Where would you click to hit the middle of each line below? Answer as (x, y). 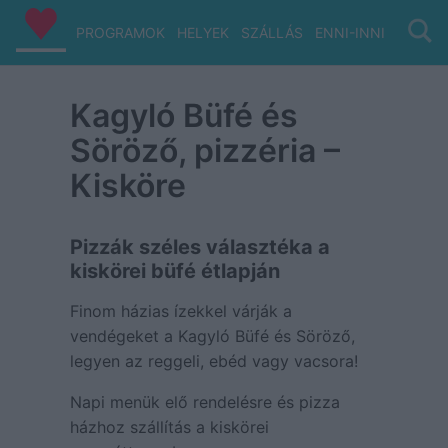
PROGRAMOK (120, 32)
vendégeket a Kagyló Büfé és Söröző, (212, 336)
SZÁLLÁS (271, 32)
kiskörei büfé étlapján (174, 271)
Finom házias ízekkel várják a (180, 311)
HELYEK (202, 32)
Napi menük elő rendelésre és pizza (204, 402)
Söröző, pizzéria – (204, 150)
